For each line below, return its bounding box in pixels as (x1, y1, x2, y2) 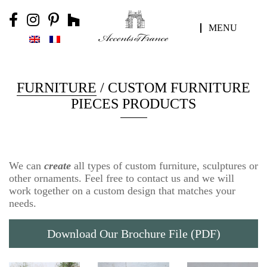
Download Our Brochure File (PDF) (46, 227, 221, 241)
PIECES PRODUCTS (71, 96, 196, 112)
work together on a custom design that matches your (9, 185, 235, 197)
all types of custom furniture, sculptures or (71, 160, 258, 172)
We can (9, 160, 44, 172)
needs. (9, 197, 36, 210)
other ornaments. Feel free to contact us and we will (9, 172, 234, 185)
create (44, 160, 71, 172)
